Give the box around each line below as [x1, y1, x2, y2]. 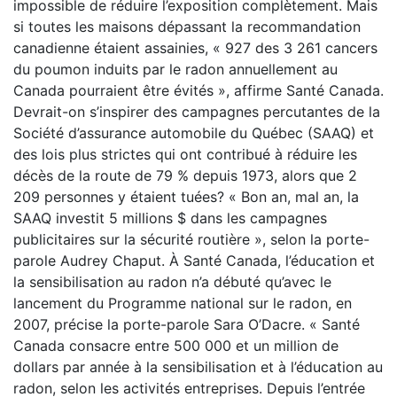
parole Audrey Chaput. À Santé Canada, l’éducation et [13, 252, 375, 269]
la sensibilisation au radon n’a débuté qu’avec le [13, 273, 331, 291]
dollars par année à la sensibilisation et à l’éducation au [13, 358, 383, 376]
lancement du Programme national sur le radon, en [13, 294, 352, 312]
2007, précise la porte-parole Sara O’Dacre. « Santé [13, 315, 360, 333]
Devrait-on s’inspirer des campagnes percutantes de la [13, 103, 380, 121]
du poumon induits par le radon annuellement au [13, 60, 338, 78]
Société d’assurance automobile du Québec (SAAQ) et [13, 124, 374, 142]
